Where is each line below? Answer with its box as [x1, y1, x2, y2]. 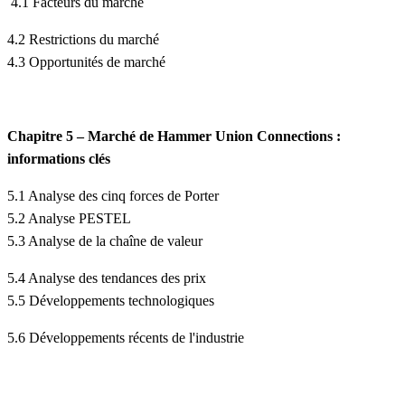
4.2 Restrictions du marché [7, 32, 159, 48]
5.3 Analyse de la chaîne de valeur [7, 233, 202, 250]
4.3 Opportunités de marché [7, 54, 165, 71]
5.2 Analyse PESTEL [7, 211, 131, 227]
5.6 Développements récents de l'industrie [7, 330, 244, 346]
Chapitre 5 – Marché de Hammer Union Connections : [7, 128, 341, 145]
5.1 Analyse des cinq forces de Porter [7, 188, 219, 204]
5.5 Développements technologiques [7, 293, 214, 309]
